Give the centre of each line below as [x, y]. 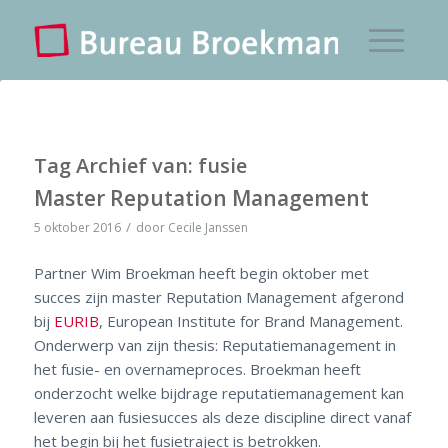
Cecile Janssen [207, 227]
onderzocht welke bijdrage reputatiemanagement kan [218, 392]
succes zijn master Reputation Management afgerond [218, 296]
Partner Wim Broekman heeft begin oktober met [201, 272]
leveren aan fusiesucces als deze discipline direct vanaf [222, 416]
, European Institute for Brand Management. [250, 320]
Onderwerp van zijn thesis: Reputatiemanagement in [214, 344]
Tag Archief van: [115, 165]
